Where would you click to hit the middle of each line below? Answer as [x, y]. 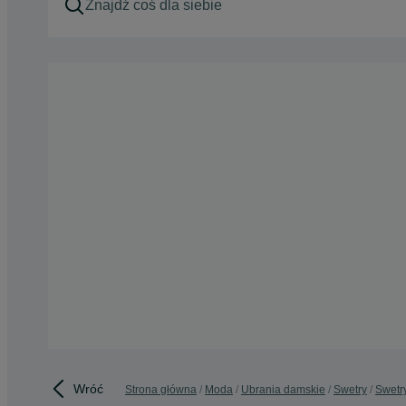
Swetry [350, 390]
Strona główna [161, 390]
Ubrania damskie [283, 390]
